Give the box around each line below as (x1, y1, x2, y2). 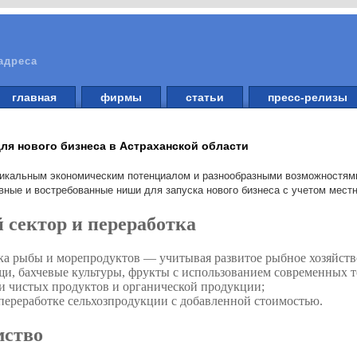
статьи (179, 91, 230, 104)
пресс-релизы (261, 91, 354, 104)
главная (6, 91, 63, 104)
